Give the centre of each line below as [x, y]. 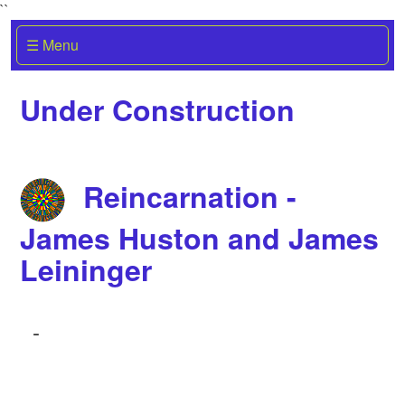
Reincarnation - [190, 197]
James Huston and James [199, 238]
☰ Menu [52, 44]
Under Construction [157, 109]
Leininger [86, 270]
